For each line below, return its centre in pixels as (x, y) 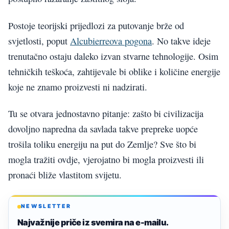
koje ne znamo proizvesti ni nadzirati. (78, 87)
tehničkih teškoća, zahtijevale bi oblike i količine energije (114, 71)
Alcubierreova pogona (111, 41)
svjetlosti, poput (39, 41)
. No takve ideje (181, 41)
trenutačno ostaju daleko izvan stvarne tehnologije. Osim (113, 56)
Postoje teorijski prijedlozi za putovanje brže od (96, 25)
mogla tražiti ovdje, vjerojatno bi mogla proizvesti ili (106, 160)
